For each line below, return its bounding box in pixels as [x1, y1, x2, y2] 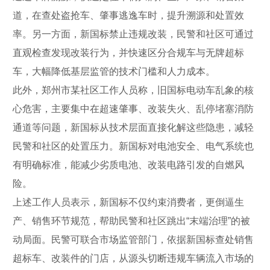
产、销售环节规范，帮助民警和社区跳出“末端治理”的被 [13, 215, 250, 226]
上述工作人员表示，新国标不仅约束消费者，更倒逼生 [13, 196, 244, 207]
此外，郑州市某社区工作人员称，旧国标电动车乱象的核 [13, 84, 254, 95]
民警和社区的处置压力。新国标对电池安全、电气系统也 [13, 140, 254, 151]
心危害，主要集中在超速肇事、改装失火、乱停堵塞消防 [13, 103, 254, 114]
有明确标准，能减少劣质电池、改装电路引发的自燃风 [13, 159, 244, 170]
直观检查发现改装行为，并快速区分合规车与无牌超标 [13, 47, 244, 58]
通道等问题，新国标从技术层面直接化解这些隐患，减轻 [13, 122, 254, 133]
